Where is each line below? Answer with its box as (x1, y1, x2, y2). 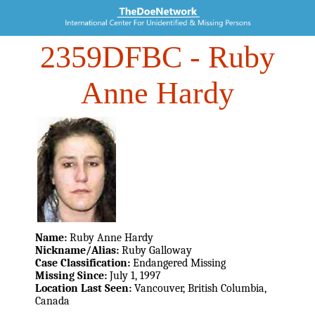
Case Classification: (35, 256, 133, 269)
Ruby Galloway (122, 243, 192, 257)
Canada (35, 294, 70, 307)
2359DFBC (40, 40, 182, 75)
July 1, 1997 (110, 269, 161, 282)
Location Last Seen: (35, 281, 134, 295)
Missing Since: (35, 269, 110, 282)
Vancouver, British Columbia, (134, 281, 266, 295)
